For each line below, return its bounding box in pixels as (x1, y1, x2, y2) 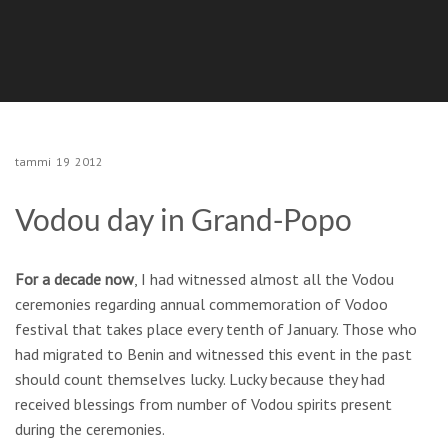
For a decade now (15, 269, 134, 289)
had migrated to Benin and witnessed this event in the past (15, 344, 412, 364)
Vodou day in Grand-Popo (15, 201, 352, 237)
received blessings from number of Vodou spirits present (15, 394, 392, 414)
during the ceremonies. (15, 419, 165, 439)
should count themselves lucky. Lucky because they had (15, 369, 385, 389)
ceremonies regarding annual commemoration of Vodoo (15, 294, 388, 314)
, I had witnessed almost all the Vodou (134, 269, 394, 289)
